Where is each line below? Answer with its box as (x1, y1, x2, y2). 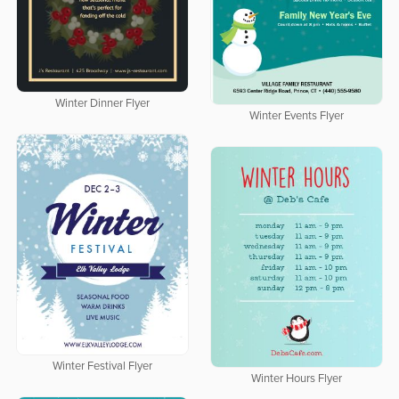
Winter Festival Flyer (52, 360, 152, 372)
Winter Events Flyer (248, 110, 344, 122)
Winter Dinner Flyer (54, 97, 150, 110)
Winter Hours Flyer (250, 372, 342, 385)
